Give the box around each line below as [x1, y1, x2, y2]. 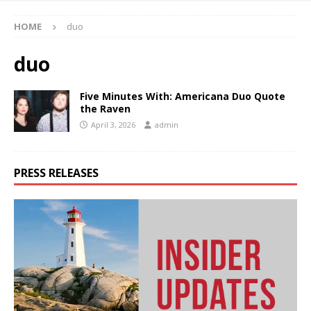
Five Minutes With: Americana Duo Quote [80, 89, 285, 103]
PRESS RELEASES [14, 165, 99, 180]
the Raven [80, 101, 131, 115]
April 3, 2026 [91, 119, 135, 130]
